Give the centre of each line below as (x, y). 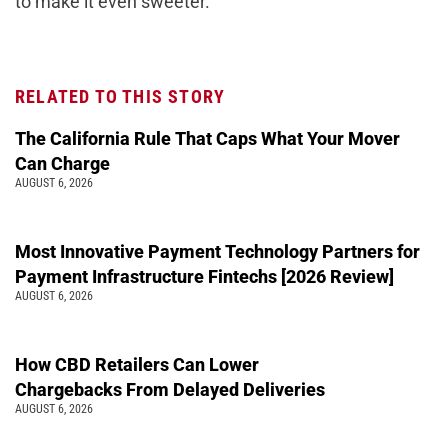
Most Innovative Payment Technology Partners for (217, 251)
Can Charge (62, 163)
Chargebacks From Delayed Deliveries (172, 389)
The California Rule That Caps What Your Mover (207, 138)
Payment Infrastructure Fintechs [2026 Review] (204, 276)
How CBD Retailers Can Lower (137, 364)
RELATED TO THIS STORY (120, 96)
